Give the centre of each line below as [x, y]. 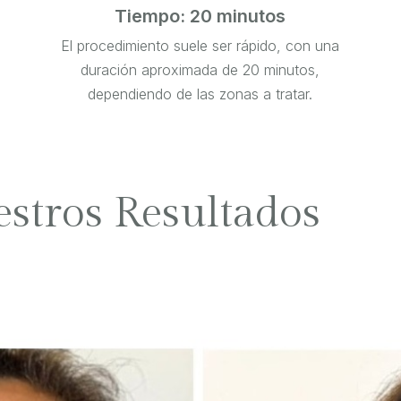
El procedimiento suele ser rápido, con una [200, 46]
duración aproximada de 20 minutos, [200, 70]
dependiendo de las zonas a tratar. [200, 94]
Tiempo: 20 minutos [200, 17]
